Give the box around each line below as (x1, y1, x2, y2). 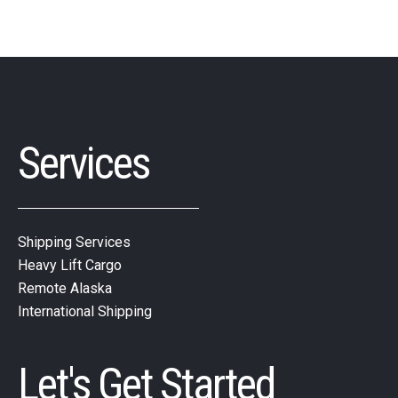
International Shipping (18, 302, 152, 320)
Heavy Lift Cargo (18, 256, 122, 274)
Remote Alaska (18, 279, 112, 297)
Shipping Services (18, 233, 131, 251)
